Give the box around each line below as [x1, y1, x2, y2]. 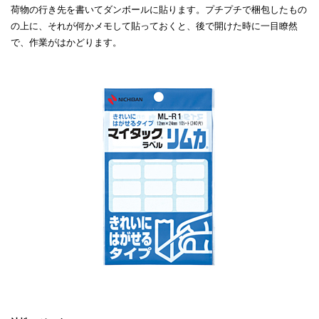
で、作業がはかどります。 [11, 37, 122, 48]
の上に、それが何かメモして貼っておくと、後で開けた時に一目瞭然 [11, 21, 298, 31]
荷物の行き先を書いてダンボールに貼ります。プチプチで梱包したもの [11, 4, 307, 15]
